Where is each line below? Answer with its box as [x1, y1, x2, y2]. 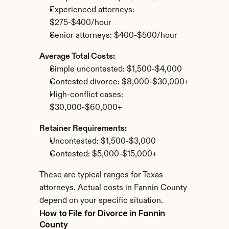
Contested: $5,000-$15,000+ [49, 150, 157, 158]
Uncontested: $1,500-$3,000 [49, 138, 156, 146]
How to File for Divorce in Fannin [39, 208, 166, 218]
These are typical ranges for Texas [39, 171, 163, 179]
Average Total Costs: [39, 53, 115, 61]
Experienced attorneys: [49, 6, 134, 14]
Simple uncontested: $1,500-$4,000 [49, 65, 182, 74]
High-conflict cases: [49, 91, 123, 99]
